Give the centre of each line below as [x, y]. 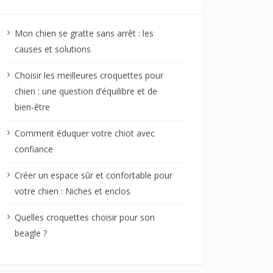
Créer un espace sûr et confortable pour [94, 175]
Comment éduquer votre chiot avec [85, 133]
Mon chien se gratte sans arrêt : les [84, 33]
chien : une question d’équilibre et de [86, 91]
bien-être [32, 107]
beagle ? [31, 233]
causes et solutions [53, 49]
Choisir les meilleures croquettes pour [89, 75]
